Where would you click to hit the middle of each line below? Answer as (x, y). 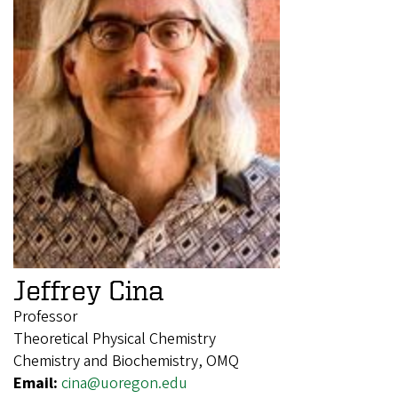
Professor (45, 317)
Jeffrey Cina (88, 290)
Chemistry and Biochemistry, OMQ (126, 362)
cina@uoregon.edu (124, 384)
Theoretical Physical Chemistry (115, 339)
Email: (37, 384)
